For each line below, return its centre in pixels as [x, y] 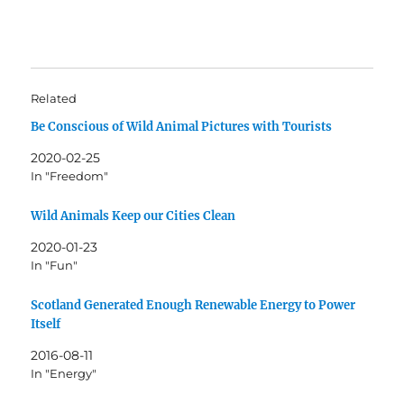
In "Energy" [64, 373]
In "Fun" [55, 265]
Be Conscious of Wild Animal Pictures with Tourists [182, 127]
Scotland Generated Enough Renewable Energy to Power [193, 305]
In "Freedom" [70, 176]
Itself [46, 324]
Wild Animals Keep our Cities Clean [133, 216]
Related [54, 99]
